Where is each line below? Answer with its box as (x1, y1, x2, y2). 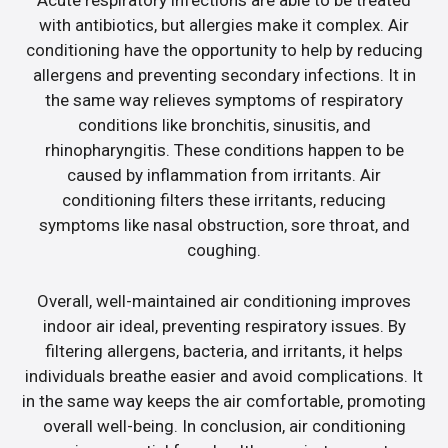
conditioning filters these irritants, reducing (62, 190, 386, 211)
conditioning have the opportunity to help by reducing (25, 40, 423, 61)
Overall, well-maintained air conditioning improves (37, 290, 411, 311)
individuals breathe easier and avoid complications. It (25, 365, 423, 386)
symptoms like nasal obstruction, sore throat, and (38, 215, 410, 236)
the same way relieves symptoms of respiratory (45, 90, 403, 111)
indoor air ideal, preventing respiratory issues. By (42, 315, 406, 336)
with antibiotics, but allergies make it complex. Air (39, 15, 409, 36)
